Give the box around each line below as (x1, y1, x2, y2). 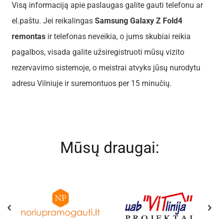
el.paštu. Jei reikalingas (12, 16, 95, 25)
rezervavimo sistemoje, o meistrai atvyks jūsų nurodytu (12, 63, 200, 72)
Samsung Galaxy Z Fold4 (95, 16, 182, 25)
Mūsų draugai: (60, 138, 159, 157)
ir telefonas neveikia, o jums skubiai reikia (45, 31, 191, 41)
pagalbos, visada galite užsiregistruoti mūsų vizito (12, 47, 184, 57)
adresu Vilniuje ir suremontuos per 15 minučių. (12, 78, 172, 88)
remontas (12, 31, 45, 41)
